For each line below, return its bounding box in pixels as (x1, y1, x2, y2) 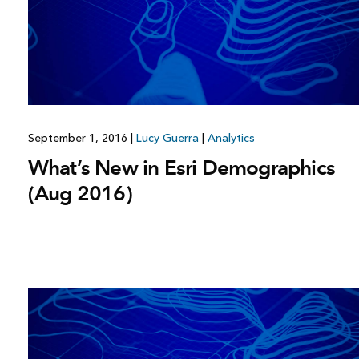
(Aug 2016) (27, 179, 132, 206)
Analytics (207, 131, 255, 145)
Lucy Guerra (135, 131, 199, 145)
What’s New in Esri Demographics (27, 154, 336, 180)
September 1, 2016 (27, 131, 131, 145)
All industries (227, 5, 294, 19)
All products (126, 25, 189, 39)
